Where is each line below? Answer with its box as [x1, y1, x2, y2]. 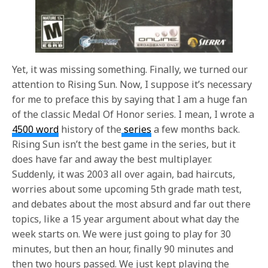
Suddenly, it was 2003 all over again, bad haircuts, [12, 167, 236, 181]
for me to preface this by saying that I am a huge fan [12, 93, 248, 106]
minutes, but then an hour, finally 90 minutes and [12, 242, 234, 256]
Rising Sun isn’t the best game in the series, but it [12, 138, 236, 151]
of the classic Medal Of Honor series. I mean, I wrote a [12, 108, 255, 121]
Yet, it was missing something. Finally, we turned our [12, 63, 248, 77]
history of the [59, 123, 122, 136]
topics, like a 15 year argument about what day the [12, 212, 240, 226]
